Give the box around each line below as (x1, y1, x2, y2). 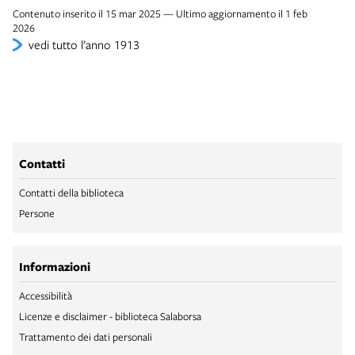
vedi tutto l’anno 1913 (29, 36, 139, 53)
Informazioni (19, 258, 90, 276)
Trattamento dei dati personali (19, 330, 152, 345)
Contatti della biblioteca (19, 185, 124, 200)
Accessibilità (19, 288, 72, 303)
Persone (19, 206, 55, 221)
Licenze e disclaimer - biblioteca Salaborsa (19, 309, 201, 324)
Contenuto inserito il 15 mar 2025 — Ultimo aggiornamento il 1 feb (13, 6, 307, 21)
